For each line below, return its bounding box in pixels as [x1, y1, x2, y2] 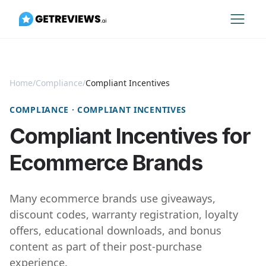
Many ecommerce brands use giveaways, [9, 191, 216, 205]
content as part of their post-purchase [9, 239, 202, 254]
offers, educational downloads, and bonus [9, 223, 221, 237]
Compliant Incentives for [9, 123, 251, 149]
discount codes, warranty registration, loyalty [9, 207, 238, 221]
